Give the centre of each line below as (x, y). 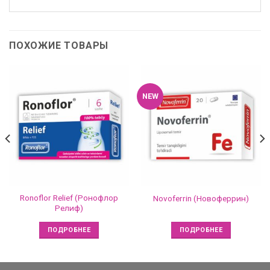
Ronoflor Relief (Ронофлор (69, 198)
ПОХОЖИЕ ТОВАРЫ (59, 46)
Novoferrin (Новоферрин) (201, 198)
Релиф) (69, 208)
